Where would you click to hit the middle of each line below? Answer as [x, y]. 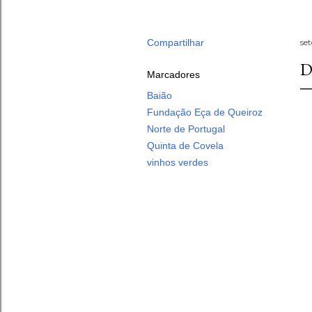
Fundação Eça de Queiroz [205, 112]
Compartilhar [175, 42]
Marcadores [173, 75]
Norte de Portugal [186, 129]
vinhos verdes [178, 162]
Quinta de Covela [185, 146]
